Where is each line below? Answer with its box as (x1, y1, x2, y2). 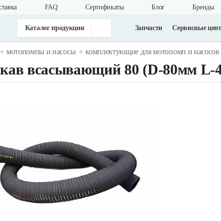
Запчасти (135, 24, 163, 32)
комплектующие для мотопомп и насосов (85, 47, 220, 56)
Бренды (192, 3, 214, 11)
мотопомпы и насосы (6, 47, 76, 56)
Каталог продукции (25, 24, 84, 32)
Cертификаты (85, 3, 124, 11)
